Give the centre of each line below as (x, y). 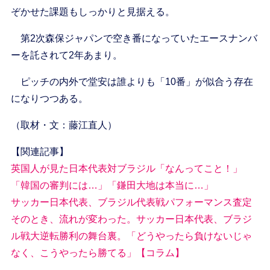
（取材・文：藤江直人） (64, 125)
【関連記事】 (39, 152)
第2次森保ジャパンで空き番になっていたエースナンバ (134, 39)
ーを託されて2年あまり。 (66, 55)
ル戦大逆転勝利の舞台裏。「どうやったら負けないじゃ (131, 236)
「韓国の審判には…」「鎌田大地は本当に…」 (112, 186)
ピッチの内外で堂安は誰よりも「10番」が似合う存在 (132, 82)
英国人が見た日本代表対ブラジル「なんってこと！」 (126, 169)
